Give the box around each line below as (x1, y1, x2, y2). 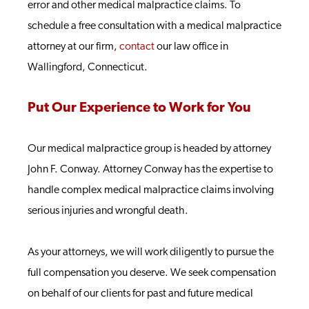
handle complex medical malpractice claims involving (28, 185, 274, 196)
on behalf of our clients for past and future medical (28, 288, 253, 299)
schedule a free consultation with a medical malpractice (28, 21, 281, 32)
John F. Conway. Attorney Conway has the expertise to (28, 164, 273, 175)
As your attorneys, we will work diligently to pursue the (28, 247, 274, 258)
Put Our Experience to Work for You (28, 101, 251, 115)
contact (119, 41, 154, 52)
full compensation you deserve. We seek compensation (28, 268, 276, 279)
